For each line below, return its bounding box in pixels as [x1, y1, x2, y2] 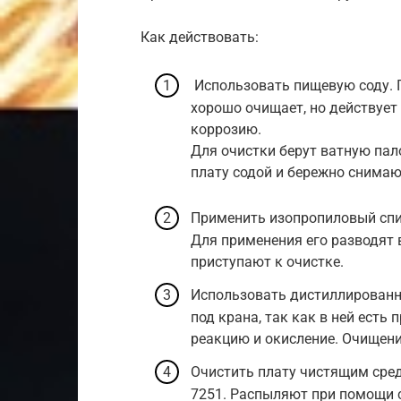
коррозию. [191, 120, 261, 138]
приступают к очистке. [191, 252, 344, 270]
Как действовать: [141, 29, 259, 47]
